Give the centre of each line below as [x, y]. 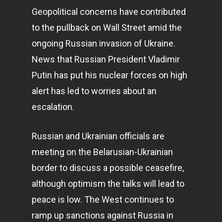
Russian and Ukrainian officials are [98, 136]
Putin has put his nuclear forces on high [110, 75]
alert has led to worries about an [94, 91]
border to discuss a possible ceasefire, [108, 168]
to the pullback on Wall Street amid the [107, 28]
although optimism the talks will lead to [108, 184]
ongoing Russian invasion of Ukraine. [104, 43]
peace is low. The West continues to [103, 199]
